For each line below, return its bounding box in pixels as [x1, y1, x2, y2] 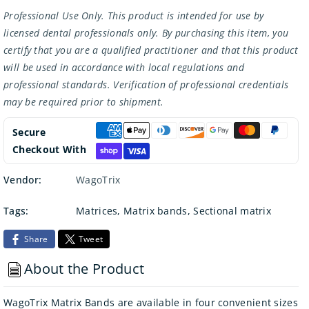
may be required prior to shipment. [3, 94, 164, 108]
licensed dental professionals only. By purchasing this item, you [3, 26, 289, 39]
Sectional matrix [193, 203, 272, 217]
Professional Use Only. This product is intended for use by [3, 8, 264, 22]
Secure [12, 125, 46, 139]
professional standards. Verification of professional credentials [3, 77, 289, 91]
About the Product [24, 259, 145, 279]
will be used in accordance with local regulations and [3, 60, 244, 74]
